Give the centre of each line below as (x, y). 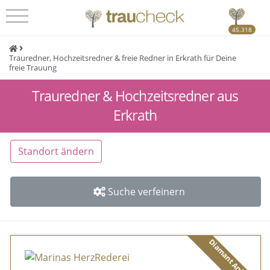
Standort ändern (56, 152)
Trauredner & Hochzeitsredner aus (135, 96)
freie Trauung (33, 67)
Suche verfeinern (146, 191)
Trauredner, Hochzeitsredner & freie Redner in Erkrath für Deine (123, 58)
